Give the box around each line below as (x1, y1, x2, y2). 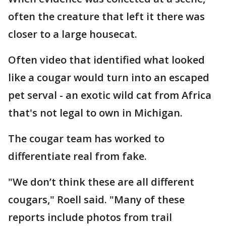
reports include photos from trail (8, 210, 172, 224)
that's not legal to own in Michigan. (8, 105, 183, 120)
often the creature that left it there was (8, 9, 205, 23)
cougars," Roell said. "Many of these (8, 192, 185, 206)
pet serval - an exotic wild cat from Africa (8, 88, 211, 102)
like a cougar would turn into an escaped (8, 70, 209, 84)
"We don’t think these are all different (8, 175, 194, 189)
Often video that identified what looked (8, 52, 205, 67)
